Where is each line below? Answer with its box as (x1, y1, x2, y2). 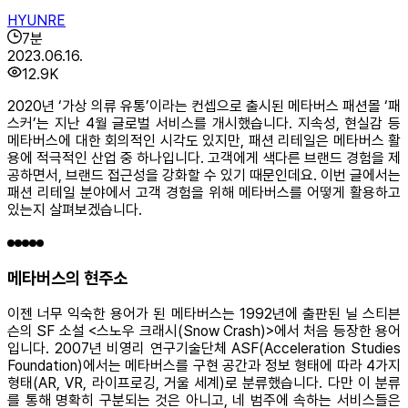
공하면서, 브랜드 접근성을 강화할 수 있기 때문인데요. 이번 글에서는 (7, 166, 401, 184)
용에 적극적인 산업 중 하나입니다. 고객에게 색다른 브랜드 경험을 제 (7, 148, 401, 167)
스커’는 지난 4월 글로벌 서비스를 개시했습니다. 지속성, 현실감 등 (7, 114, 401, 132)
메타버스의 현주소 (7, 267, 127, 289)
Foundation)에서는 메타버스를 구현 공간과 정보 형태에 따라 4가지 (7, 357, 401, 375)
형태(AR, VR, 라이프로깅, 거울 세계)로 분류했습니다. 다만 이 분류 (7, 374, 401, 393)
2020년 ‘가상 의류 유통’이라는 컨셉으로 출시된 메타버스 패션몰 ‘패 (7, 97, 401, 115)
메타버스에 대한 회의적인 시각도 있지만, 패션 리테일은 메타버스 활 (7, 131, 401, 149)
